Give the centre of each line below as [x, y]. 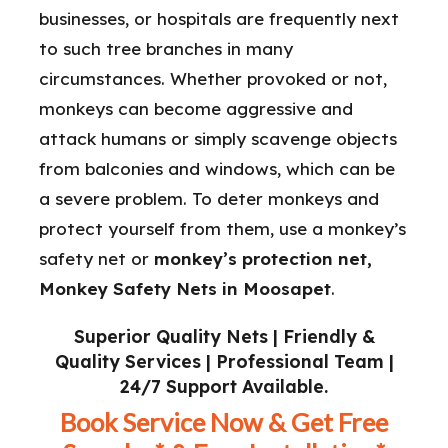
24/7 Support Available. [224, 386]
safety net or [96, 259]
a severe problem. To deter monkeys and [209, 199]
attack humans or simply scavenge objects [218, 139]
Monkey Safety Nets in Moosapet [185, 289]
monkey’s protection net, [263, 259]
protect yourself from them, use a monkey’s [222, 229]
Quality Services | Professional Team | [224, 361]
